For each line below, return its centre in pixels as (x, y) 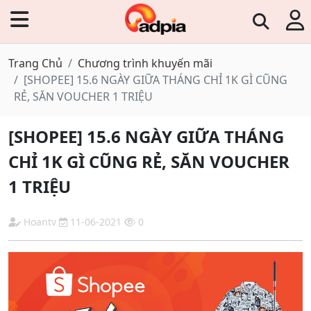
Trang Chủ (35, 63)
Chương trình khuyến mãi (145, 63)
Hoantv (40, 222)
